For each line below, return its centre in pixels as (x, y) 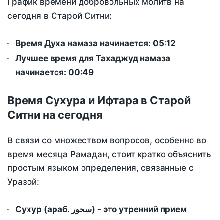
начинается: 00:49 (55, 72)
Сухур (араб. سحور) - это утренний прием (43, 209)
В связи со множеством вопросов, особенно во (107, 141)
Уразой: (23, 182)
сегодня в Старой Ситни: (60, 16)
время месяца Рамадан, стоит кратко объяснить (109, 154)
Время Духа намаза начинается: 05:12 (96, 43)
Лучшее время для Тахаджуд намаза (93, 59)
